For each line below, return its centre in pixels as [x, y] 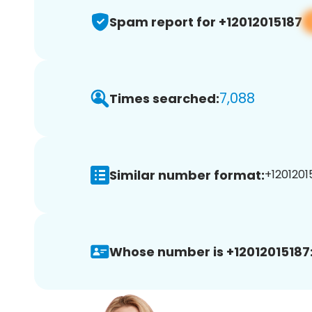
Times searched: [164, 98]
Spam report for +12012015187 [206, 22]
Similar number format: [187, 175]
